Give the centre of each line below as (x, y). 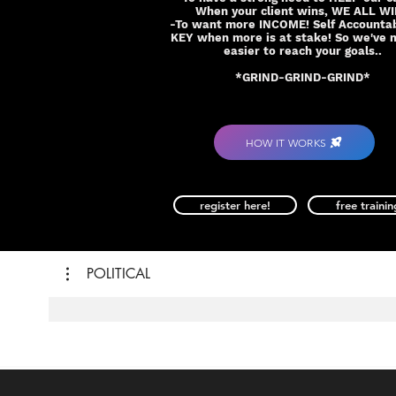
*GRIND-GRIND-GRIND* (302, 77)
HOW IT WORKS (286, 142)
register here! (235, 205)
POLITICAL (118, 274)
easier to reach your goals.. (302, 51)
